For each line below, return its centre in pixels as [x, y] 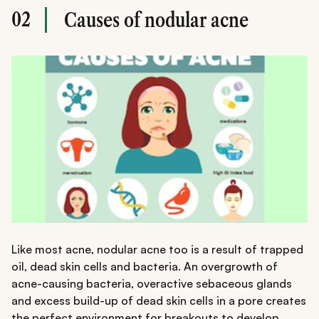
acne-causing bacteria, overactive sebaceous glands [152, 284]
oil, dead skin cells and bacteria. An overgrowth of [145, 267]
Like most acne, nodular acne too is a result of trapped [157, 250]
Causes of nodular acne [156, 20]
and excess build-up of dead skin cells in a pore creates [159, 301]
